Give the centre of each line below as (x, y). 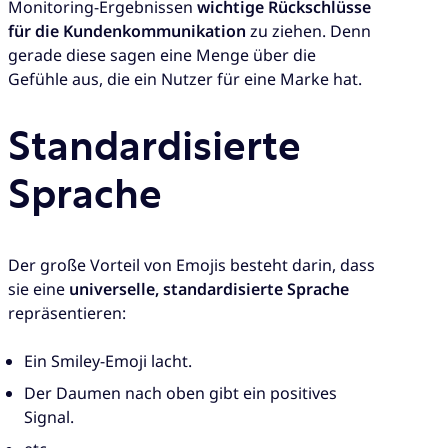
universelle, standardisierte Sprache (209, 289)
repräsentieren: (67, 313)
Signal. (49, 417)
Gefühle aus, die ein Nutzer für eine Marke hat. (185, 78)
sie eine (38, 289)
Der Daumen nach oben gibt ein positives (180, 393)
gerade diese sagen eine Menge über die (162, 54)
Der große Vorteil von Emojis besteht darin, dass (191, 265)
